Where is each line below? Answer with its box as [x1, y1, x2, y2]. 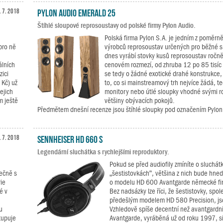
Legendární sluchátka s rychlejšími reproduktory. [37, 148, 169, 156]
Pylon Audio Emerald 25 [37, 7, 115, 17]
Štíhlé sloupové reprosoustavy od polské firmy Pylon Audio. [37, 21, 196, 29]
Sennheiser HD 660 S [37, 133, 103, 143]
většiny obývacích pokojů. [104, 97, 175, 105]
